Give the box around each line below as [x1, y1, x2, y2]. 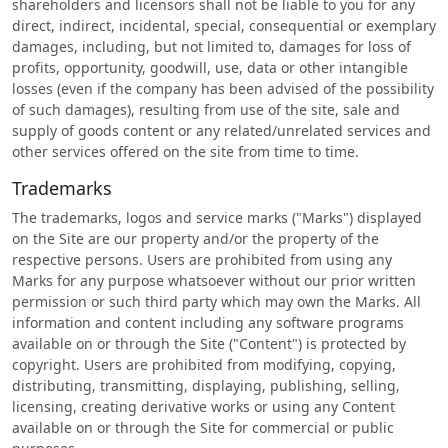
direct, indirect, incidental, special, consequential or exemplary [12, 16, 436, 35]
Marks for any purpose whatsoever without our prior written [12, 271, 416, 290]
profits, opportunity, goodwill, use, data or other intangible [12, 58, 408, 77]
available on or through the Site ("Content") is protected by [12, 334, 406, 353]
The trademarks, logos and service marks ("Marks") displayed [12, 208, 422, 227]
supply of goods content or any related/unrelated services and [12, 121, 431, 140]
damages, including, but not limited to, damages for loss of [12, 37, 411, 56]
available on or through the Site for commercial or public [12, 418, 394, 437]
